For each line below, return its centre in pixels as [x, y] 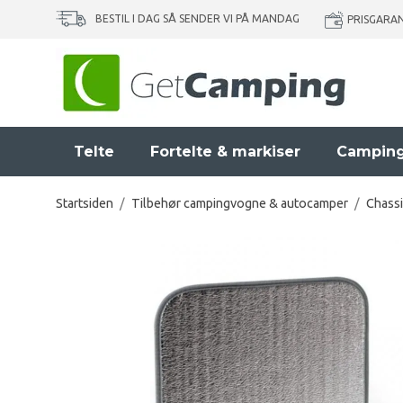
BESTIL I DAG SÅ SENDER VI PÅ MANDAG [197, 18]
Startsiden [85, 203]
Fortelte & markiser [225, 152]
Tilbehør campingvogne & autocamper [240, 203]
